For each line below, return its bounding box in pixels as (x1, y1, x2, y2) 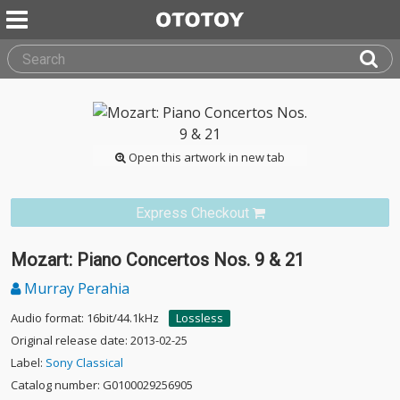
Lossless (176, 310, 223, 326)
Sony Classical (46, 354, 123, 371)
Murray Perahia (21, 279, 129, 298)
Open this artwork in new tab (126, 149, 285, 165)
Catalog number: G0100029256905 (11, 377, 193, 393)
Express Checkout (135, 204, 249, 221)
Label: (11, 354, 46, 371)
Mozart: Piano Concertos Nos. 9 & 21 (11, 249, 304, 271)
